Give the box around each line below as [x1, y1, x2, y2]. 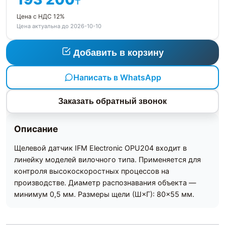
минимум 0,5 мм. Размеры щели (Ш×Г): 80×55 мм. [14, 190, 194, 199]
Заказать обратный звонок [58, 97, 167, 106]
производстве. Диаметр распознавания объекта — [14, 178, 196, 187]
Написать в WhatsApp [73, 72, 161, 82]
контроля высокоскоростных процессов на [14, 167, 169, 176]
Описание [14, 124, 58, 135]
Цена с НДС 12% [17, 13, 65, 21]
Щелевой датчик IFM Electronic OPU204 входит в [14, 144, 187, 153]
